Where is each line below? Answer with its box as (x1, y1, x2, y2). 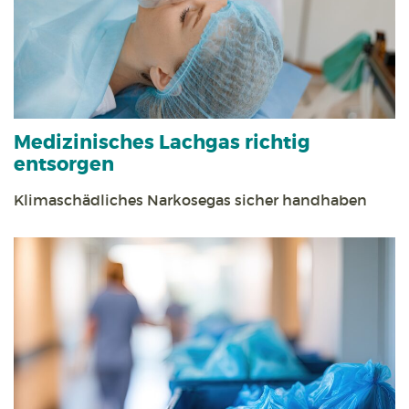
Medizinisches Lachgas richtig (14, 131, 310, 156)
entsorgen (14, 152, 114, 178)
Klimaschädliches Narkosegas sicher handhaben (14, 191, 367, 210)
